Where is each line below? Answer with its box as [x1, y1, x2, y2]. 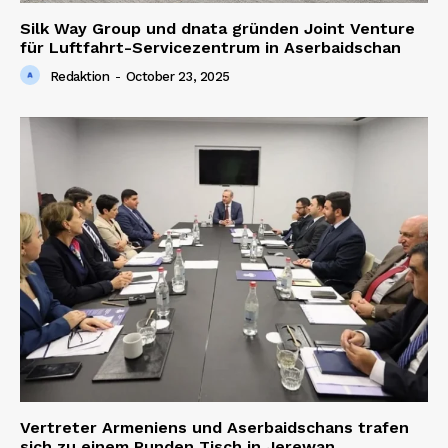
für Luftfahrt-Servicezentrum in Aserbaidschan [20, 37, 401, 57]
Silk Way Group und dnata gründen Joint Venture [20, 18, 415, 38]
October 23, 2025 [125, 68, 230, 84]
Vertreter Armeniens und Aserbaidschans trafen [20, 418, 409, 438]
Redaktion [49, 68, 109, 84]
